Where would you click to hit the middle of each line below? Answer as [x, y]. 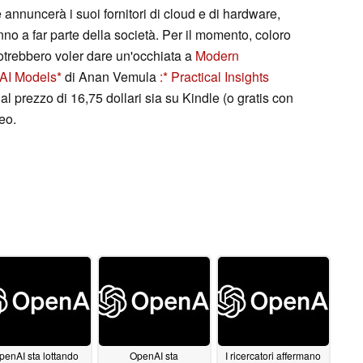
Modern [217, 55]
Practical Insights [220, 76]
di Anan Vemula [111, 76]
